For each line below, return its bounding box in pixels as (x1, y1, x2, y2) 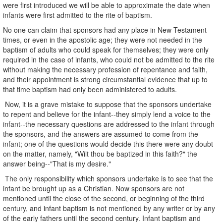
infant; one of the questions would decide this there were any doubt (3, 138, 213, 149)
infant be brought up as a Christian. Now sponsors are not (3, 183, 184, 193)
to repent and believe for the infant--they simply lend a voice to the (3, 109, 211, 119)
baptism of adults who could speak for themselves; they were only (3, 44, 209, 55)
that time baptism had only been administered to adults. (3, 84, 177, 94)
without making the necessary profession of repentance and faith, (3, 64, 208, 74)
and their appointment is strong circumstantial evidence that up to (3, 74, 208, 84)
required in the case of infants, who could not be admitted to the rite (3, 54, 215, 64)
